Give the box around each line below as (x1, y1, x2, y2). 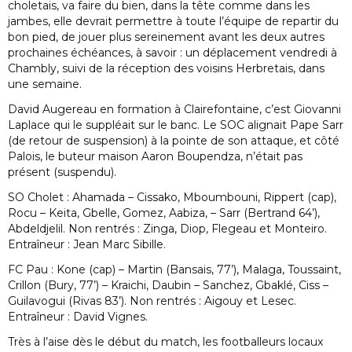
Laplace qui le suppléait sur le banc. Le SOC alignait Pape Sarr (8, 118, 343, 133)
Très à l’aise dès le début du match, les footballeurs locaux (8, 335, 323, 349)
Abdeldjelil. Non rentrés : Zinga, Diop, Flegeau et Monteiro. (8, 222, 327, 236)
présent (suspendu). (8, 165, 116, 180)
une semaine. (8, 77, 82, 92)
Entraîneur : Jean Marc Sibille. (8, 237, 166, 252)
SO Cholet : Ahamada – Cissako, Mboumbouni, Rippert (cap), (8, 190, 336, 205)
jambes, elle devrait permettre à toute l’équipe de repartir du (8, 14, 339, 29)
